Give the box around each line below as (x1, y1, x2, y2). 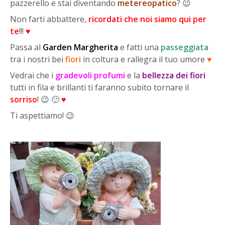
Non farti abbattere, (10, 14, 88, 25)
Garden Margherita (43, 42, 118, 53)
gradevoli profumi (55, 70, 125, 81)
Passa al (10, 42, 43, 53)
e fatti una (118, 42, 161, 53)
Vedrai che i (10, 70, 55, 81)
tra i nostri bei (10, 54, 65, 65)
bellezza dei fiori (142, 70, 205, 81)
